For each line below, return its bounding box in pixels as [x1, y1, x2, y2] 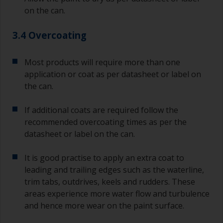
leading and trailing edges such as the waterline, [24, 164, 204, 176]
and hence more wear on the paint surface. [24, 200, 184, 212]
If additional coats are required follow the [24, 105, 178, 116]
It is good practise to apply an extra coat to [24, 152, 184, 164]
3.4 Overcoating [12, 29, 87, 42]
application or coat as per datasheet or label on [24, 69, 201, 80]
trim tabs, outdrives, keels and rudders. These [24, 176, 195, 188]
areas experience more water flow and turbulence [24, 188, 210, 200]
